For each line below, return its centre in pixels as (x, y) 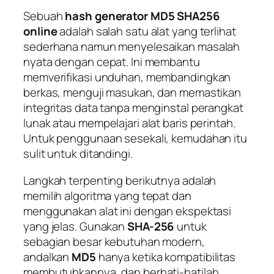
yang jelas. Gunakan (75, 226)
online (40, 31)
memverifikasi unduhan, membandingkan (127, 77)
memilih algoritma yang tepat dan (107, 195)
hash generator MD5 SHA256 (143, 16)
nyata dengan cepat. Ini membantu (112, 62)
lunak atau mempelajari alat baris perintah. (129, 123)
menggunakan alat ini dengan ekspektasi (128, 211)
